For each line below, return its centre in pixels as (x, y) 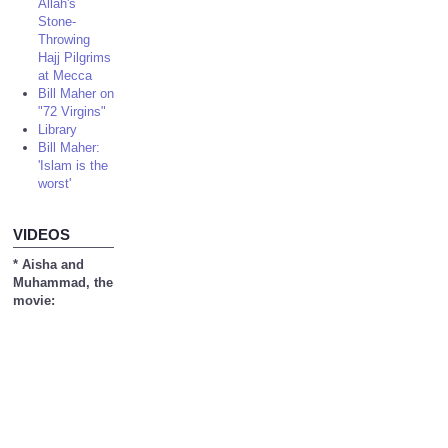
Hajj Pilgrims (75, 57)
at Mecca (65, 75)
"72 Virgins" (72, 111)
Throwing (64, 39)
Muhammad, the (63, 282)
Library (58, 129)
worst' (55, 183)
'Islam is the (73, 165)
